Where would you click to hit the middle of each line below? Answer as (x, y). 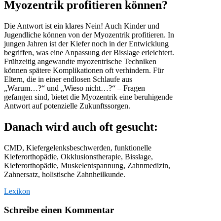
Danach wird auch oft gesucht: (81, 127)
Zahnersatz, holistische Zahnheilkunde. (65, 174)
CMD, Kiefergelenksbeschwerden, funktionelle (78, 147)
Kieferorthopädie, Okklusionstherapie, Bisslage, (78, 156)
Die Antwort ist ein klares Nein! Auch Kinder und (82, 26)
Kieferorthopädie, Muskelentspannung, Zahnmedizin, (87, 165)
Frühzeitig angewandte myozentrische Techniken (80, 61)
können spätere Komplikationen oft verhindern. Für (84, 70)
